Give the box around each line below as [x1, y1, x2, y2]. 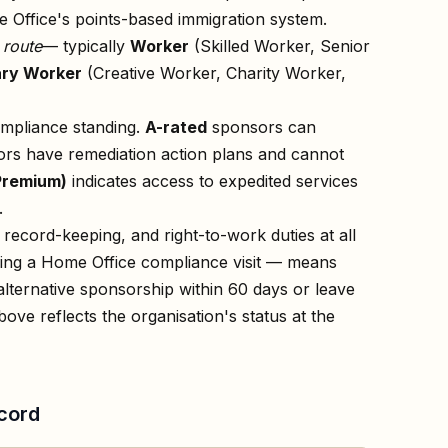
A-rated [145, 116, 207, 137]
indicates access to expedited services [67, 170, 358, 191]
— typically [42, 35, 130, 56]
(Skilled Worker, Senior [189, 35, 370, 56]
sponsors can [207, 116, 316, 137]
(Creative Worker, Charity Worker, [82, 62, 346, 83]
